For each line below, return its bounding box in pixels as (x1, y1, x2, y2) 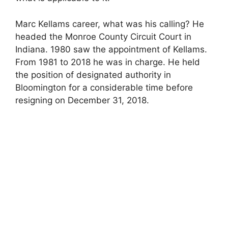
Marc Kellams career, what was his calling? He (15, 18, 204, 29)
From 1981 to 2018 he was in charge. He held (15, 56, 200, 67)
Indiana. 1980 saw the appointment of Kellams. (15, 44, 207, 54)
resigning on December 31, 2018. (15, 95, 149, 105)
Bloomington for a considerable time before (15, 82, 193, 93)
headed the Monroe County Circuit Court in (15, 31, 191, 42)
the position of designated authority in (15, 69, 171, 80)
